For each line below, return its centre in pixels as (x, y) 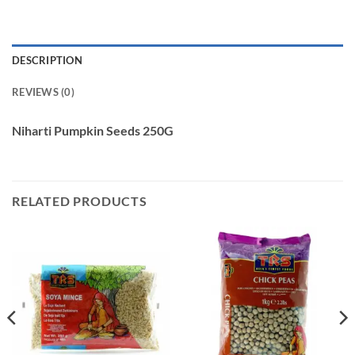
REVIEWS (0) (43, 92)
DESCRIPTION (47, 61)
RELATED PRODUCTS (80, 201)
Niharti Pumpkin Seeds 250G (93, 131)
